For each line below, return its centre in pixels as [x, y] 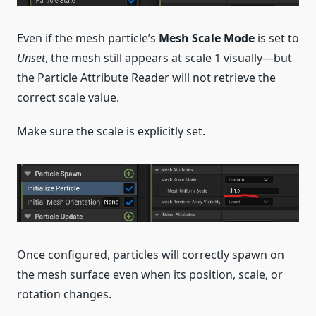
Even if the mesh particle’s [88, 38]
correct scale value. [68, 98]
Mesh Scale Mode [207, 38]
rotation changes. [64, 294]
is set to [277, 38]
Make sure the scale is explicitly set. [111, 132]
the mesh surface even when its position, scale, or [150, 275]
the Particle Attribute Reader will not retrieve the [146, 78]
